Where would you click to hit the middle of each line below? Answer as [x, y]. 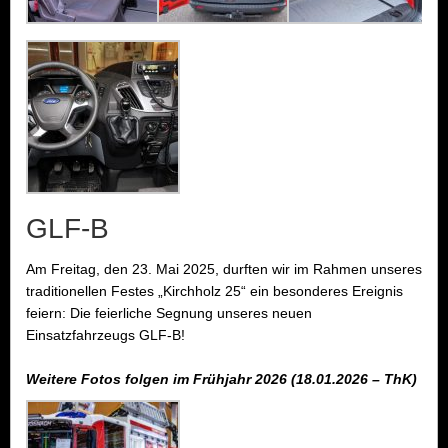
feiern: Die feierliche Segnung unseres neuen [169, 313]
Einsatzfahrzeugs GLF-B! [105, 335]
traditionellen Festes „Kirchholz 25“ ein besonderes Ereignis [214, 291]
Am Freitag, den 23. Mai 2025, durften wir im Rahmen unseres [224, 269]
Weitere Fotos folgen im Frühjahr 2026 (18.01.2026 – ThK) [221, 379]
